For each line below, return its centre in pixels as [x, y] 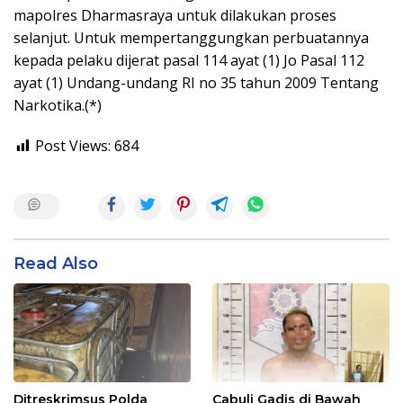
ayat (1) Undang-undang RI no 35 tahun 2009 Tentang [196, 83]
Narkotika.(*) [58, 106]
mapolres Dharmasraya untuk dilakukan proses [175, 16]
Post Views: [73, 146]
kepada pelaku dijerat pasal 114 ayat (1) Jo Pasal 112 [189, 61]
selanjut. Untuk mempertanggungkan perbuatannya [191, 38]
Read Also [56, 264]
